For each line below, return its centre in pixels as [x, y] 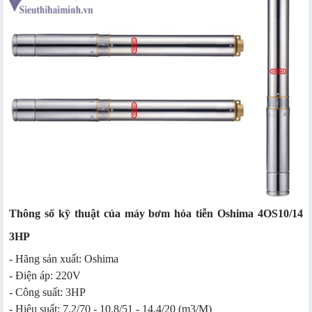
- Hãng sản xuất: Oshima [64, 259]
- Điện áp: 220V [45, 276]
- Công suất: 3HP [47, 292]
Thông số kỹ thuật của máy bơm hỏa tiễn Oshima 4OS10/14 [156, 214]
